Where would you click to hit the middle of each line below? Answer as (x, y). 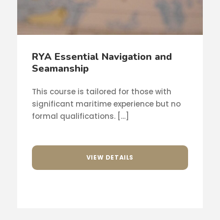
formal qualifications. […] (81, 116)
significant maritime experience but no (106, 104)
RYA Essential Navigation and (102, 56)
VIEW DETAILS (110, 158)
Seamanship (60, 68)
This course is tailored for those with (102, 91)
